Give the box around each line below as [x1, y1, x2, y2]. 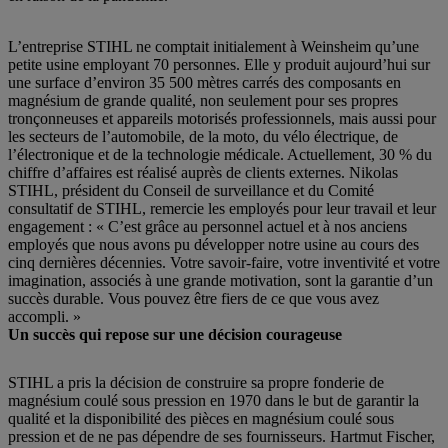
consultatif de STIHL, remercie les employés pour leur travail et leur [8, 200, 436, 217]
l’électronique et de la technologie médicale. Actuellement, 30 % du [8, 146, 432, 163]
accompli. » [8, 308, 85, 325]
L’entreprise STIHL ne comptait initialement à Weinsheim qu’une [8, 38, 419, 55]
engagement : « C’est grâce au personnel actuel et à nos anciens [8, 218, 407, 235]
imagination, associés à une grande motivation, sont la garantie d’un [8, 272, 433, 289]
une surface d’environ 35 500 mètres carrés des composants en [8, 74, 401, 91]
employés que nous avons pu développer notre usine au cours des [8, 236, 419, 253]
